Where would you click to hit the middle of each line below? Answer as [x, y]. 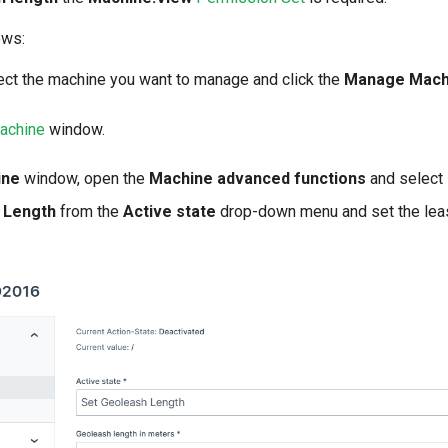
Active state [169, 212]
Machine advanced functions [257, 179]
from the [89, 212]
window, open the [84, 179]
